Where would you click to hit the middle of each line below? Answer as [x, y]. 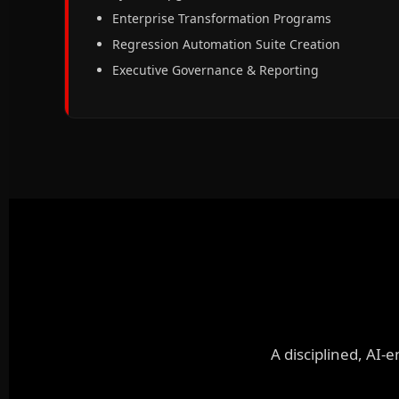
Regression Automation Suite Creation [226, 44]
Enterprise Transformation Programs [222, 18]
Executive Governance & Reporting [216, 70]
